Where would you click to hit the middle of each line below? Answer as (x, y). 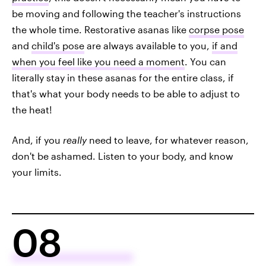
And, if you (37, 140)
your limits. (37, 172)
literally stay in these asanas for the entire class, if (123, 78)
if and (225, 46)
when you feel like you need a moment (98, 62)
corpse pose (216, 30)
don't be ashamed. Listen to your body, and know (123, 156)
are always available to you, (148, 46)
